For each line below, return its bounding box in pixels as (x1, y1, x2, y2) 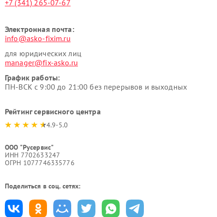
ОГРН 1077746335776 (5, 158, 75, 168)
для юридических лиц (5, 48, 81, 59)
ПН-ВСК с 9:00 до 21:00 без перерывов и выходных (5, 82, 187, 92)
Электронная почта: (5, 24, 74, 34)
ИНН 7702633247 (5, 151, 61, 160)
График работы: (5, 73, 60, 83)
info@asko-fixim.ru (5, 33, 71, 44)
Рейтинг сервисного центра (5, 107, 101, 117)
